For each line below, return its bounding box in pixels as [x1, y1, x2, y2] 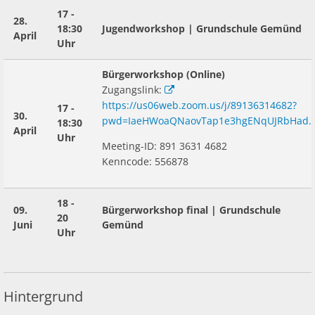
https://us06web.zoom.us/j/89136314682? [102, 98, 297, 112]
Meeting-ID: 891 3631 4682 [102, 139, 227, 153]
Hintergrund [4, 287, 83, 306]
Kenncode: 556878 [102, 155, 188, 168]
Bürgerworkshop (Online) [102, 67, 228, 81]
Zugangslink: [102, 83, 165, 96]
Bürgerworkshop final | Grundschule [102, 203, 281, 217]
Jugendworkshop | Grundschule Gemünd [102, 22, 302, 35]
